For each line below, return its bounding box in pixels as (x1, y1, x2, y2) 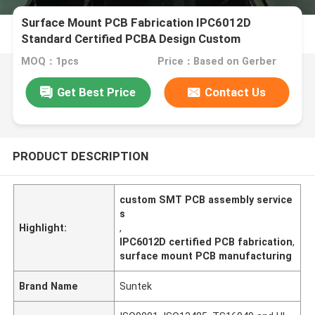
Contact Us (205, 84, 266, 99)
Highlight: (19, 221, 67, 233)
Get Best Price (57, 84, 136, 99)
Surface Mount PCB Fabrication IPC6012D (21, 15, 252, 30)
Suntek (120, 280, 153, 292)
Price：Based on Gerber (157, 56, 276, 67)
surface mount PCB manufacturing (120, 250, 292, 262)
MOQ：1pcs (21, 56, 79, 67)
